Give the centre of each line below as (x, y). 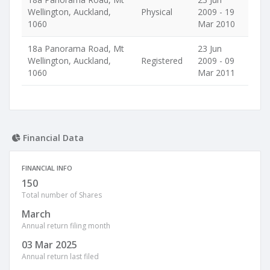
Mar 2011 (216, 73)
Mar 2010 (216, 24)
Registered (162, 61)
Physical (157, 12)
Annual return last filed (60, 256)
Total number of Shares (62, 195)
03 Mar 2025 (49, 245)
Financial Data (52, 138)
